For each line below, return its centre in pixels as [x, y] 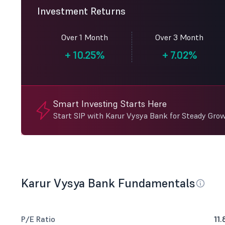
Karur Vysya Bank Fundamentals [108, 183]
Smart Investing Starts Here [110, 104]
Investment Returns [81, 11]
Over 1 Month [84, 37]
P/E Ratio [38, 219]
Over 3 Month [179, 37]
